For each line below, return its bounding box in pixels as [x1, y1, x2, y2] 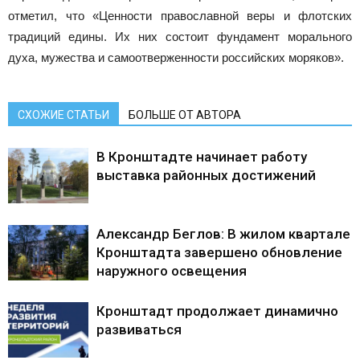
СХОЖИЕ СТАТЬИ [18, 108, 109, 122]
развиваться [96, 321, 182, 338]
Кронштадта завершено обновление [96, 244, 342, 261]
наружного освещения [96, 263, 247, 280]
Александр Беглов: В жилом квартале [96, 226, 350, 243]
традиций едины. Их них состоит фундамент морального [8, 30, 352, 44]
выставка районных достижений [96, 167, 316, 184]
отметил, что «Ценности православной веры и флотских [8, 9, 352, 23]
